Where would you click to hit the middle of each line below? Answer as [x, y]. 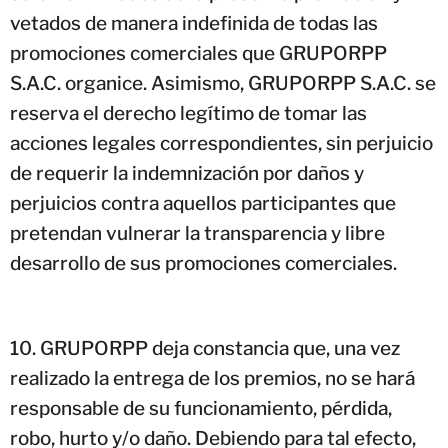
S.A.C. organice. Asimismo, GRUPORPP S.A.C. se [223, 83]
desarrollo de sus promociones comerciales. [203, 263]
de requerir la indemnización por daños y [187, 173]
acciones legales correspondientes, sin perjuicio [221, 143]
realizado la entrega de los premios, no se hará [212, 378]
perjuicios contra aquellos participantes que [203, 203]
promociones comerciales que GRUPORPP [198, 53]
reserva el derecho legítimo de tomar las [188, 113]
